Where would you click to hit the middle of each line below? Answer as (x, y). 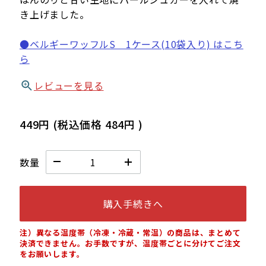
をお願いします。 (52, 254)
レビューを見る (69, 85)
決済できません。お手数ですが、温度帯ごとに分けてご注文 (130, 243)
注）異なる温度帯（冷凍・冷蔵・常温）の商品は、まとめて (130, 232)
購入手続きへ (133, 203)
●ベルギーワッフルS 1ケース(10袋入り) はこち (131, 44)
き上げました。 (54, 14)
